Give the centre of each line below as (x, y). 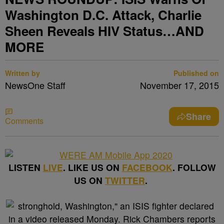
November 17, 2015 (179, 85)
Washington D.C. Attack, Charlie (103, 15)
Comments (24, 121)
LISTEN (25, 167)
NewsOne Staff (35, 85)
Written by (22, 73)
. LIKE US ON (92, 167)
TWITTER (125, 180)
